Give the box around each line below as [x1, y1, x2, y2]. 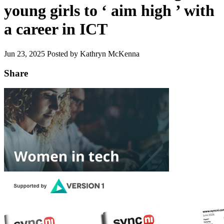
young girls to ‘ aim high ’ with [4, 1, 214, 20]
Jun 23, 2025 [4, 49, 47, 58]
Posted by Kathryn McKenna [47, 49, 139, 58]
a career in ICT [4, 20, 107, 38]
